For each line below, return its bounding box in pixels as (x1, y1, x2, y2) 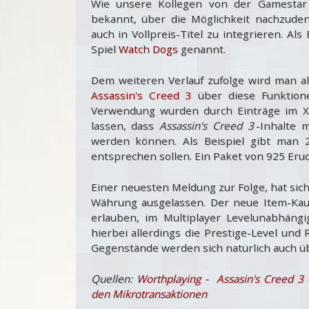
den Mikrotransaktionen (90, 286, 207, 301)
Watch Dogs (118, 42, 178, 56)
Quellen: (90, 271, 137, 286)
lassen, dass (90, 118, 160, 132)
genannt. (177, 42, 226, 56)
